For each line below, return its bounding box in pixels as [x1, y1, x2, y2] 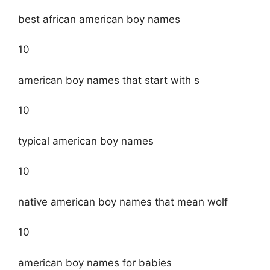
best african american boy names [18, 13, 180, 25]
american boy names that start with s [18, 74, 199, 86]
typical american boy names [18, 134, 154, 147]
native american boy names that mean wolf [18, 195, 228, 208]
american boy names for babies [18, 256, 172, 269]
